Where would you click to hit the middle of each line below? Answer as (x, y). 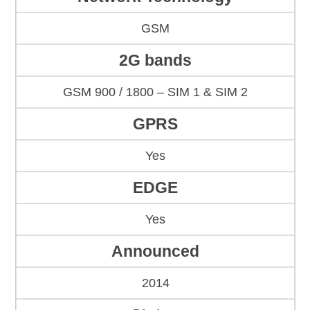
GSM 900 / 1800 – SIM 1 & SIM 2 (155, 92)
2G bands (155, 61)
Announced (155, 252)
